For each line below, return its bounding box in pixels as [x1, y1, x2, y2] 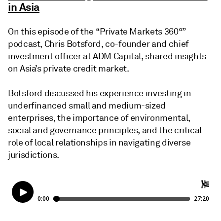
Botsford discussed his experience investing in [8, 88, 191, 99]
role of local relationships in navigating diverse [8, 137, 191, 148]
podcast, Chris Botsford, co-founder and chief [8, 38, 189, 49]
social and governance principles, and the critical [8, 125, 202, 136]
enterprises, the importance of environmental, [8, 112, 190, 123]
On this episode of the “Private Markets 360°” [8, 26, 186, 37]
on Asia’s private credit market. [8, 63, 129, 74]
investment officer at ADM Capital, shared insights [8, 51, 207, 62]
